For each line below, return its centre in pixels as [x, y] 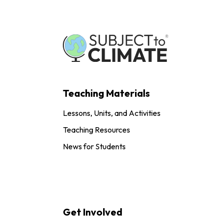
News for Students [94, 147]
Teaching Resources [96, 130]
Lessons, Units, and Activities [112, 113]
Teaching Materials [106, 93]
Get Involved [93, 212]
